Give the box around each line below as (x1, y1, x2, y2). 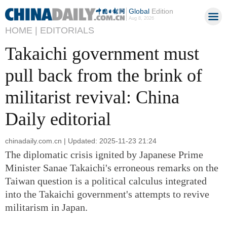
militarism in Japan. (5, 201, 88, 213)
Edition (149, 7, 173, 15)
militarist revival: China (5, 87, 179, 107)
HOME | (5, 25, 37, 35)
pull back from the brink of (5, 65, 202, 86)
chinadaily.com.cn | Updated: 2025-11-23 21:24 (5, 136, 157, 145)
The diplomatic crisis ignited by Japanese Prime (5, 148, 203, 160)
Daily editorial (5, 109, 111, 129)
